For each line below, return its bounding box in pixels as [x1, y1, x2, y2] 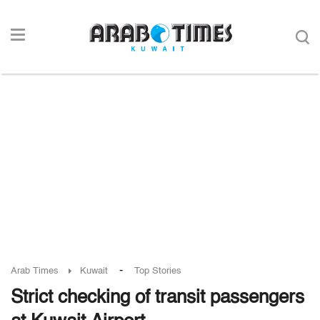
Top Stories [134, 266, 181, 276]
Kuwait [80, 266, 108, 276]
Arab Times [11, 266, 59, 276]
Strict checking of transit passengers [11, 289, 304, 307]
